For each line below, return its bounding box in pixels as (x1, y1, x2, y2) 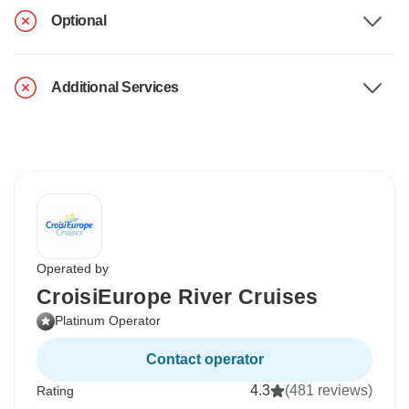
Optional (51, 13, 107, 29)
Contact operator (145, 351, 264, 368)
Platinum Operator (55, 313, 161, 329)
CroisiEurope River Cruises (37, 285, 319, 309)
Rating (37, 383, 74, 399)
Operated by (37, 261, 109, 277)
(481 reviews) (285, 383, 372, 399)
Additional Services (51, 79, 179, 96)
